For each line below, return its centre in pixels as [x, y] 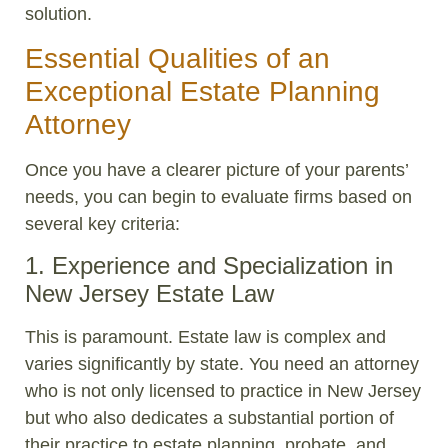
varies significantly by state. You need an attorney [222, 364]
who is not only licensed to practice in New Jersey [223, 391]
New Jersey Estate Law [149, 294]
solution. [58, 13]
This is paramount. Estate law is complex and [205, 337]
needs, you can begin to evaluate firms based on [218, 196]
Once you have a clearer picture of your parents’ [216, 169]
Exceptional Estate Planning [202, 91]
